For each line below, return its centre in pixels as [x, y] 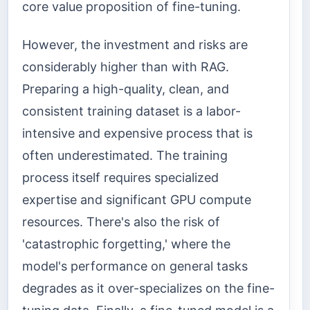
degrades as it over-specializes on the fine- [148, 288]
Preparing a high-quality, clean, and [126, 89]
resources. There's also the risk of [121, 221]
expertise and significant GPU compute [137, 199]
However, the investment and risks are [135, 44]
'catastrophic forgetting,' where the [126, 244]
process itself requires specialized [120, 177]
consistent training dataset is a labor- [131, 111]
